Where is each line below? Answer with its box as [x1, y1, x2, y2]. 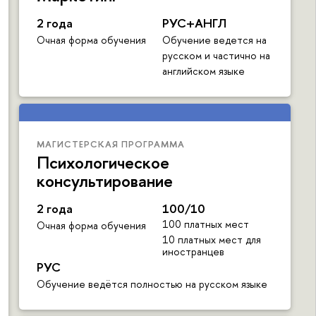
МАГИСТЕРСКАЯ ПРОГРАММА [37, 138, 185, 151]
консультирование [37, 169, 173, 193]
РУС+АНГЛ [162, 15, 226, 32]
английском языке [162, 64, 245, 78]
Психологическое [37, 151, 169, 174]
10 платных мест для [162, 232, 261, 246]
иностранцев [162, 244, 224, 258]
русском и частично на [162, 49, 270, 63]
